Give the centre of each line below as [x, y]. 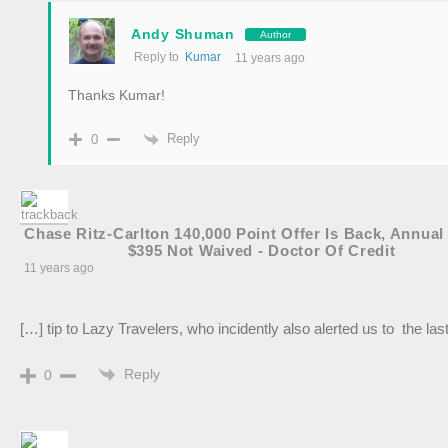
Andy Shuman [183, 34]
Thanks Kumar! [116, 95]
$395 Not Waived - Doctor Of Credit [261, 250]
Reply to [159, 57]
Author [275, 34]
